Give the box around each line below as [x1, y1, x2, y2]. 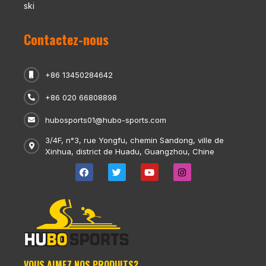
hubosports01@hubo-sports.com [45, 115, 166, 125]
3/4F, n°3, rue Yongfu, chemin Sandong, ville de [45, 135, 224, 145]
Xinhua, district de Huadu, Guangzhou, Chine [45, 147, 214, 157]
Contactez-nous [24, 30, 109, 49]
